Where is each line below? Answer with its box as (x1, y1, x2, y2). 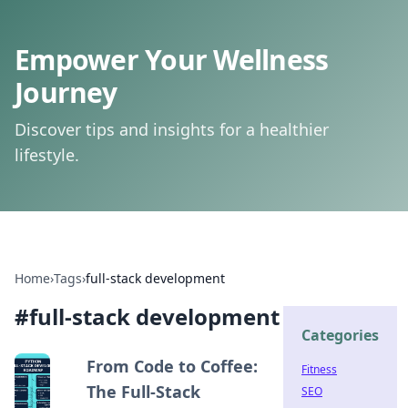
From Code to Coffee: (86, 355, 258, 377)
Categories (301, 325, 379, 345)
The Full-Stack (86, 381, 200, 403)
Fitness (301, 362, 337, 377)
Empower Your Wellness (15, 41, 329, 78)
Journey (15, 74, 117, 111)
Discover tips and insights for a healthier (15, 118, 329, 140)
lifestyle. (15, 144, 79, 166)
